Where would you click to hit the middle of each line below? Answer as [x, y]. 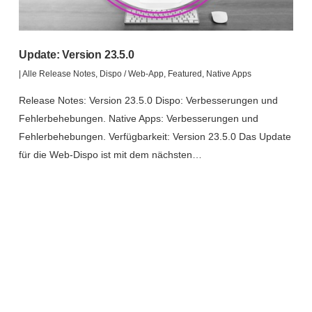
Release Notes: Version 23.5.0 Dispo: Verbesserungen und [148, 100]
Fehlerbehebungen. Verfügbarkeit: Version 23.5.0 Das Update [155, 136]
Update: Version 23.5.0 [76, 54]
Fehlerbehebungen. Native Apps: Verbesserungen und [138, 118]
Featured [185, 73]
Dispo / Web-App [131, 73]
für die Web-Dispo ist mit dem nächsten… [110, 154]
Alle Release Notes [58, 73]
